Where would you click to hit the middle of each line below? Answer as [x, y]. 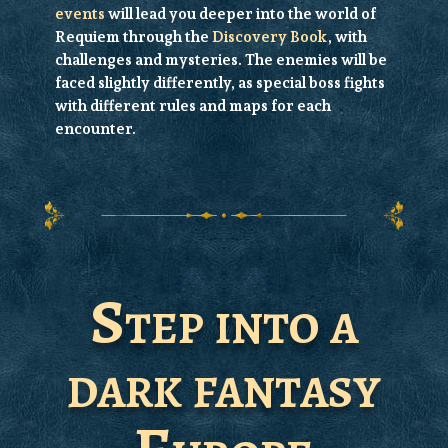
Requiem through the [133, 37]
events [79, 14]
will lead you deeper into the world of [240, 14]
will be [362, 60]
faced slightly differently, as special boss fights [219, 83]
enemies [306, 60]
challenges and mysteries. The [165, 60]
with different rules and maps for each [192, 106]
